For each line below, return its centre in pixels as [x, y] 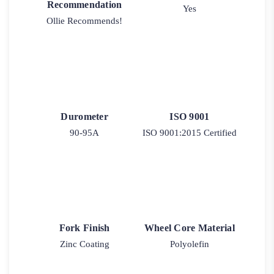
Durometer [84, 116]
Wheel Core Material [189, 228]
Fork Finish [84, 228]
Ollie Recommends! [85, 21]
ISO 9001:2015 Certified [189, 132]
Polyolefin [189, 244]
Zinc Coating [84, 244]
